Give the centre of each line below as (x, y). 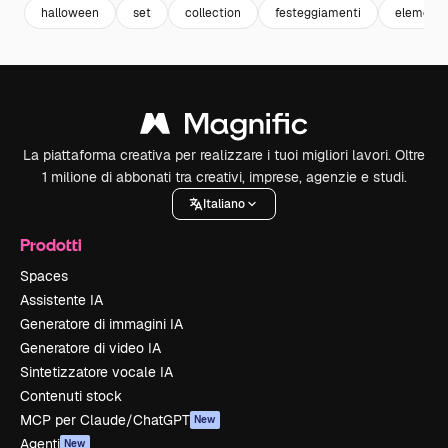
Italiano (224, 203)
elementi (420, 12)
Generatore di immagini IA (101, 324)
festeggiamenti (318, 12)
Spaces (44, 276)
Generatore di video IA (90, 348)
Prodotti (51, 244)
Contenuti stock (71, 396)
